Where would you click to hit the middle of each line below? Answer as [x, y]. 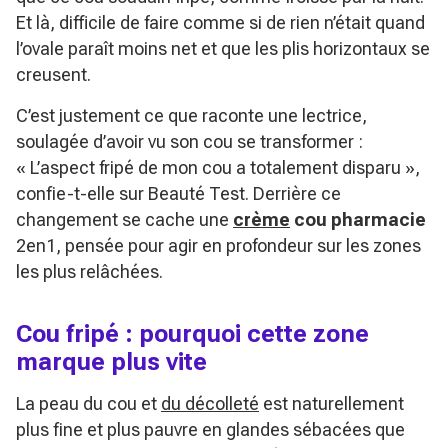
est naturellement [331, 403]
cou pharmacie [358, 219]
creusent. [53, 74]
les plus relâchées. [89, 271]
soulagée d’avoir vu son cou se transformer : [189, 141]
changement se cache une [124, 219]
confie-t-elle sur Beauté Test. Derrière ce [178, 193]
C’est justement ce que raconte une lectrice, [191, 115]
